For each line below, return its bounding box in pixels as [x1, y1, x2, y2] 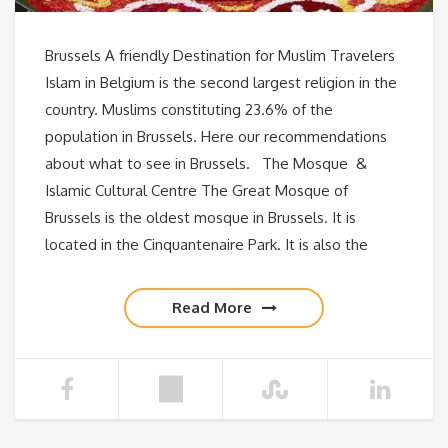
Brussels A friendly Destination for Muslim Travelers [45, 45, 395, 65]
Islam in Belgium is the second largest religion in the [45, 72, 397, 92]
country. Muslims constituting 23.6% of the [45, 99, 333, 119]
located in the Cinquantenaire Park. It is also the [45, 234, 368, 254]
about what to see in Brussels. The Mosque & [45, 153, 367, 173]
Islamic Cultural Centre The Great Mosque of [45, 180, 348, 200]
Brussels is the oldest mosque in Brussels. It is [45, 207, 356, 227]
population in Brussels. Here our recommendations [45, 126, 391, 146]
